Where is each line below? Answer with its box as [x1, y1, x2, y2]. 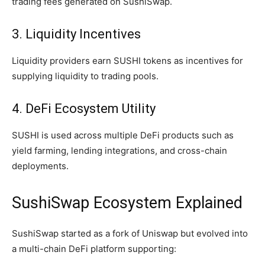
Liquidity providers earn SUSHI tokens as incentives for [12, 55, 243, 67]
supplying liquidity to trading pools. [12, 70, 159, 82]
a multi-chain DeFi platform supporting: [12, 243, 176, 255]
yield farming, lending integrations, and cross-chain [12, 145, 227, 157]
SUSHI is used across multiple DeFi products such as [12, 130, 234, 141]
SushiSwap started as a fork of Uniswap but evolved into [12, 228, 248, 240]
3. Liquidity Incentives [12, 27, 141, 42]
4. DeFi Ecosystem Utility [12, 101, 156, 117]
